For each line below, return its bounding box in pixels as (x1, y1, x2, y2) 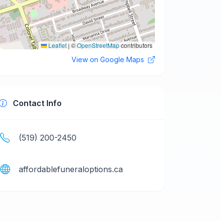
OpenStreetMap (77, 41, 119, 49)
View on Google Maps (72, 55, 146, 64)
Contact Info (11, 98, 62, 108)
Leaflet (47, 41, 67, 49)
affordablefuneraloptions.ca (19, 164, 123, 174)
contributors (119, 41, 152, 49)
